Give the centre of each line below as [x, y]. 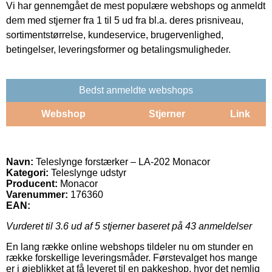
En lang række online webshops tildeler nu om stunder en [130, 246]
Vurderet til [31, 226]
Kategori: [27, 172]
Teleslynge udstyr [87, 172]
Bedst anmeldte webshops [136, 90]
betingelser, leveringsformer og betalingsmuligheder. [118, 49]
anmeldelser [224, 226]
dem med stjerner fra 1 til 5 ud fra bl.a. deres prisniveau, [125, 20]
